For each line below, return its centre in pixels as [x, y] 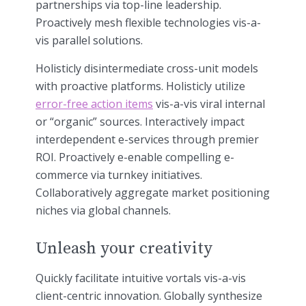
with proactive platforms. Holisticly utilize [140, 86]
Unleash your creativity [124, 248]
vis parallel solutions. [89, 40]
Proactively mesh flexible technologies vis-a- [148, 22]
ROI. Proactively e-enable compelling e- [135, 157]
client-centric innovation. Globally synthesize [149, 296]
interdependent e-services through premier [147, 139]
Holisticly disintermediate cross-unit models [147, 68]
